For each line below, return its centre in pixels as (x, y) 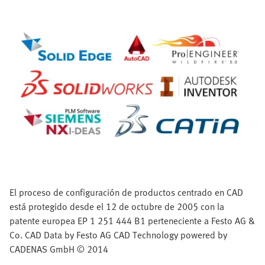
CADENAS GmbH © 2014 (59, 249)
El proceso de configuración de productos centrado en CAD (126, 192)
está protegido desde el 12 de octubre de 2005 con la (117, 206)
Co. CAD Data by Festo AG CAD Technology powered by (118, 235)
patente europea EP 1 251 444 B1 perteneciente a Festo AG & (132, 220)
